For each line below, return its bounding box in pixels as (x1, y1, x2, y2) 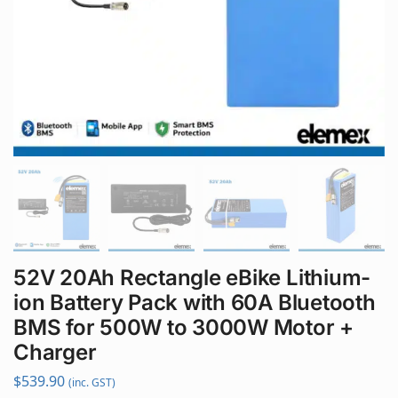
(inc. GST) (68, 374, 115, 390)
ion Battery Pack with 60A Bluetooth (13, 290, 376, 316)
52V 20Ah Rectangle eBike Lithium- (13, 265, 371, 291)
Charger (13, 339, 97, 366)
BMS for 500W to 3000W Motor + (13, 314, 354, 341)
